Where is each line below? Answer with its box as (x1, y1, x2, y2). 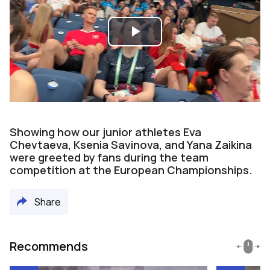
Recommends (10, 238, 88, 254)
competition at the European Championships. (10, 163, 253, 177)
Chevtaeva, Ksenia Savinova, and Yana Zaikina (10, 137, 252, 152)
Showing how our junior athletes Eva (10, 125, 201, 139)
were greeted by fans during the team (10, 150, 209, 165)
